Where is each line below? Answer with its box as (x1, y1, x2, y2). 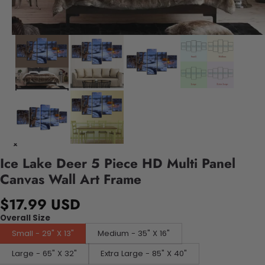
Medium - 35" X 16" (138, 227, 170, 239)
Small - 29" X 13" (12, 227, 74, 239)
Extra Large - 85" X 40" (101, 247, 187, 259)
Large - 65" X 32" (43, 247, 77, 259)
